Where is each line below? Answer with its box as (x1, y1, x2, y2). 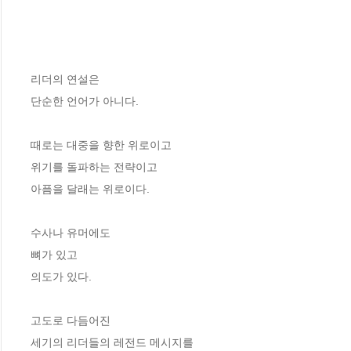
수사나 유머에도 (31, 226, 114, 239)
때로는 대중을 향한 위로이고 (31, 138, 172, 151)
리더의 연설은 (31, 72, 103, 85)
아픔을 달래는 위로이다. (31, 182, 153, 195)
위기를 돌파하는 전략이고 (31, 160, 157, 173)
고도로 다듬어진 (31, 313, 114, 327)
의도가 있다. (31, 270, 95, 283)
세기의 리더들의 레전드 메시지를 (31, 335, 197, 349)
